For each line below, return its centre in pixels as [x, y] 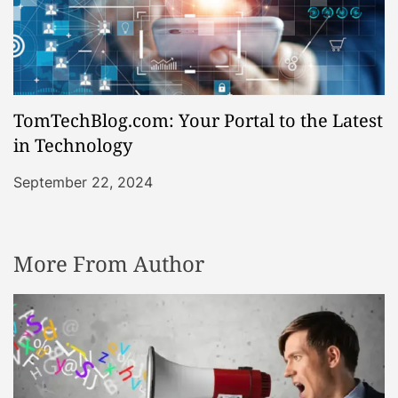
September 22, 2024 [83, 182]
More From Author [109, 263]
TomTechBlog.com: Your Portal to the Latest [198, 120]
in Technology [73, 145]
